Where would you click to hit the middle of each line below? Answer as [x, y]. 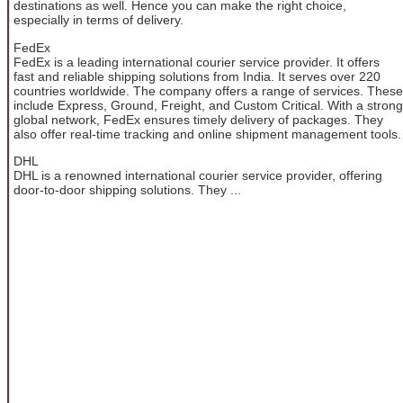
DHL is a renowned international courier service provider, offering [198, 175]
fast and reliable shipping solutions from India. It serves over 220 [197, 76]
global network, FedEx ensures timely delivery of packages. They [198, 119]
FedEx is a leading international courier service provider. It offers [197, 62]
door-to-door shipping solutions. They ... [127, 189]
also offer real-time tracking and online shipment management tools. [207, 134]
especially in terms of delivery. [99, 20]
